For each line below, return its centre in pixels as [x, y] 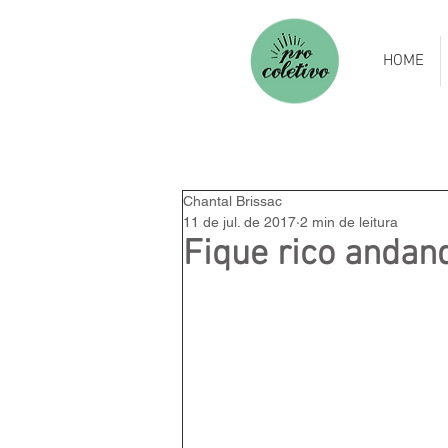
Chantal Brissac [232, 201]
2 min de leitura [349, 222]
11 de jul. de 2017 [239, 222]
